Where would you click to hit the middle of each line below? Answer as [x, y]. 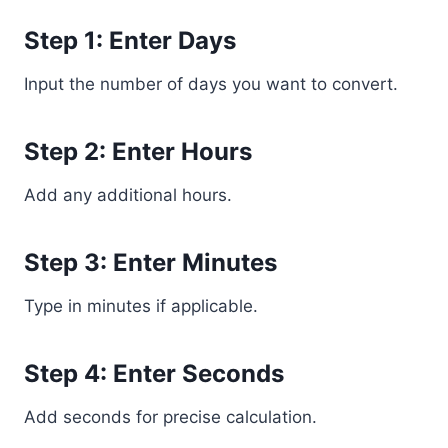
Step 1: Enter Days [130, 40]
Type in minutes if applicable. [141, 306]
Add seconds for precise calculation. [170, 417]
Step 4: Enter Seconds [154, 373]
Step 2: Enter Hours [138, 151]
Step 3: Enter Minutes [150, 262]
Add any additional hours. [128, 195]
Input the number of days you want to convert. [211, 84]
